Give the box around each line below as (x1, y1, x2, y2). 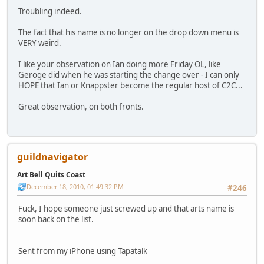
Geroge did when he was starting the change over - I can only (18, 69, 239, 80)
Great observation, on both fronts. (18, 101, 144, 112)
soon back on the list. (18, 214, 94, 225)
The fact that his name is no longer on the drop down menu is (18, 27, 239, 38)
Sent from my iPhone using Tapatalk (18, 246, 147, 257)
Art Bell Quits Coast (17, 170, 85, 180)
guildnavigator (17, 150, 88, 164)
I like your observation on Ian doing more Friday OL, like (18, 58, 221, 70)
